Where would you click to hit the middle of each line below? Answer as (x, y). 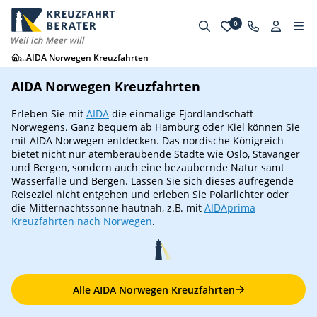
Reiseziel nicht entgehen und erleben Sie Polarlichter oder (150, 194)
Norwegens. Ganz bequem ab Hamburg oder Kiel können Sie (156, 127)
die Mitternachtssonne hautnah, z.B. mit (108, 208)
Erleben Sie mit (49, 114)
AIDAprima (230, 208)
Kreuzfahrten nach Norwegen (82, 221)
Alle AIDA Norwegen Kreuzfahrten (154, 289)
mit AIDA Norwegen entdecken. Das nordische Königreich (148, 140)
